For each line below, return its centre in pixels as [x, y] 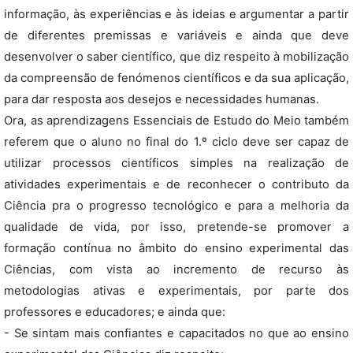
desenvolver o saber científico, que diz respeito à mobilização [176, 57]
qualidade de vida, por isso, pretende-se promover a [176, 227]
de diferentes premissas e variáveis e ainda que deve [176, 35]
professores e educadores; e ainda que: [115, 312]
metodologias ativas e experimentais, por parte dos [176, 291]
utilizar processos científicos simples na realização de [176, 163]
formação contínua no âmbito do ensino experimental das [176, 248]
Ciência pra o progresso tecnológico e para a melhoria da [176, 206]
